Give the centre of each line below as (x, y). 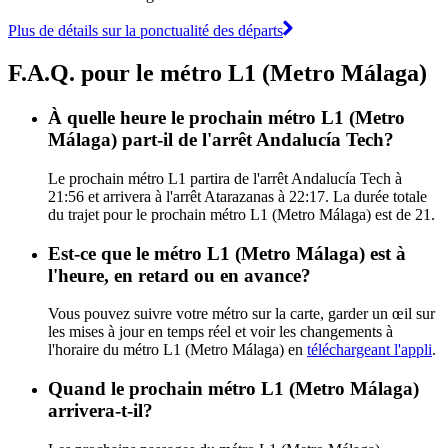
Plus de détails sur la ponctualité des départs (145, 31)
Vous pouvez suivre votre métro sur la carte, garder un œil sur (241, 314)
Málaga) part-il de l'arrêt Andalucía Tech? (221, 140)
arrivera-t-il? (100, 411)
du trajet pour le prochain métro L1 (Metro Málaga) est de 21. (241, 214)
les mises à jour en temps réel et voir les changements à (220, 332)
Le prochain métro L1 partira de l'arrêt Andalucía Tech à (225, 178)
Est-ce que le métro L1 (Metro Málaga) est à (227, 253)
